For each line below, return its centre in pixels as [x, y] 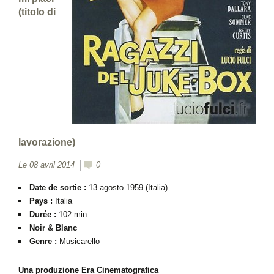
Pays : [41, 201]
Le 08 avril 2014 [46, 165]
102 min [73, 214]
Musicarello [80, 241]
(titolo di [37, 12]
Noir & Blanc [53, 228]
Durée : [44, 214]
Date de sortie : [59, 187]
